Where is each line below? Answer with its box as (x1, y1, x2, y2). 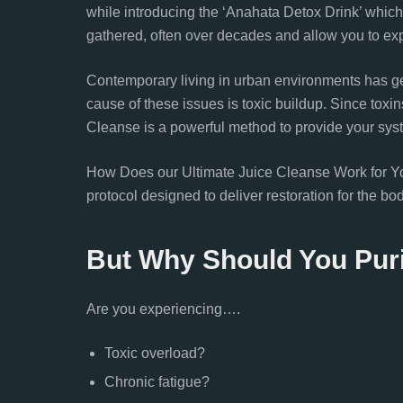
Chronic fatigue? (104, 374, 210, 390)
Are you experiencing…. (86, 301, 240, 317)
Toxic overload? (104, 345, 205, 361)
